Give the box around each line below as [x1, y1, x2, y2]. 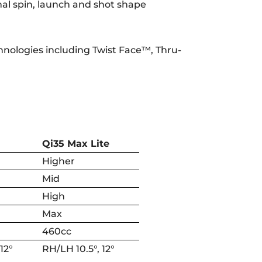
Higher [42, 155, 75, 167]
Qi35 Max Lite [42, 137, 110, 149]
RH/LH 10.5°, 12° [42, 243, 115, 254]
